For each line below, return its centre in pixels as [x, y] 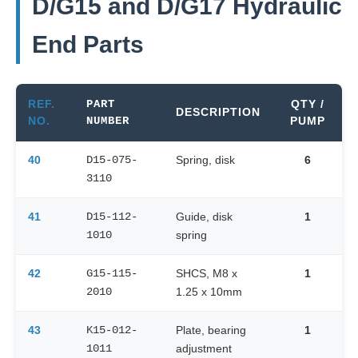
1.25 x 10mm [209, 291]
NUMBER [108, 121]
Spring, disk [205, 159]
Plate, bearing [211, 330]
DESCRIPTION [218, 112]
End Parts [88, 44]
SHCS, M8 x [207, 273]
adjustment [204, 348]
